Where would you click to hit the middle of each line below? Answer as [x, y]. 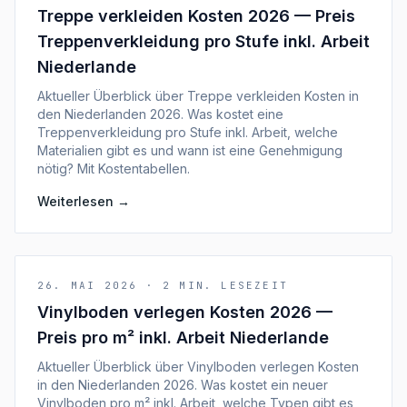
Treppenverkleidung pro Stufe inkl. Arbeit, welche [188, 132]
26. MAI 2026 [88, 285]
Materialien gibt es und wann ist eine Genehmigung [190, 150]
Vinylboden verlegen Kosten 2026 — [185, 312]
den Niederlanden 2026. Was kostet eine [160, 114]
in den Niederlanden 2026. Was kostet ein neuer [183, 385]
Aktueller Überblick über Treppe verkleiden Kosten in [198, 96]
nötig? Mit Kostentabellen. [114, 169]
